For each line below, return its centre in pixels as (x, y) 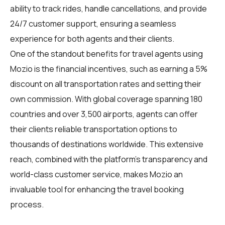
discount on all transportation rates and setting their (106, 84)
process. (27, 204)
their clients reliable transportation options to (94, 129)
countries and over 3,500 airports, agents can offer (104, 114)
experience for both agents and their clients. (92, 38)
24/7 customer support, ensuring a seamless (93, 23)
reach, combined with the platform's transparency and (109, 159)
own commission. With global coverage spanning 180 (106, 99)
